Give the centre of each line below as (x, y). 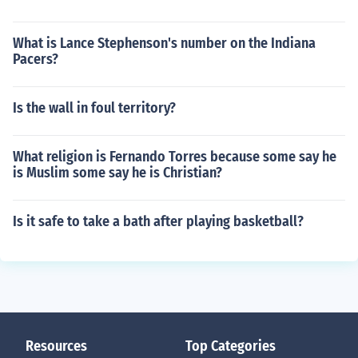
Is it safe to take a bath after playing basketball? (158, 221)
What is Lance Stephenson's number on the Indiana (164, 43)
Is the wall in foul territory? (94, 108)
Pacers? (36, 59)
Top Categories (231, 346)
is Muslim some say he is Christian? (117, 173)
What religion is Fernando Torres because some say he (175, 157)
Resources (56, 346)
